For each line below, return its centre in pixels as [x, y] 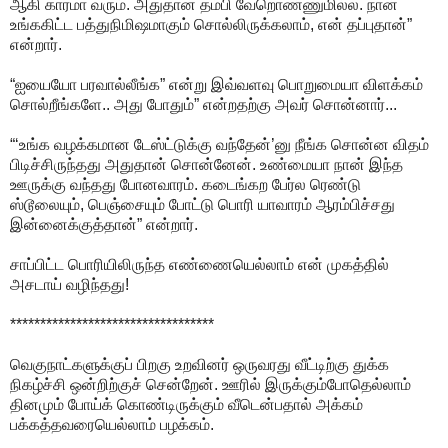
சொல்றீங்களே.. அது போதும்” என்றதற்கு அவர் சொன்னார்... [203, 104]
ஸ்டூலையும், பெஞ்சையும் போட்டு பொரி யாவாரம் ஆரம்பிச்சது [202, 204]
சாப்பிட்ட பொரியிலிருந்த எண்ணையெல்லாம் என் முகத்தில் [199, 264]
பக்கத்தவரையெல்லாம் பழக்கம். [112, 424]
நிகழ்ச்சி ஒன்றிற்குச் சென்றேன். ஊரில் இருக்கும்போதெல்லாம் [210, 384]
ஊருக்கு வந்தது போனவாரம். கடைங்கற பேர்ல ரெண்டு [185, 184]
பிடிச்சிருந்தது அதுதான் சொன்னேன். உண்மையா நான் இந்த [206, 164]
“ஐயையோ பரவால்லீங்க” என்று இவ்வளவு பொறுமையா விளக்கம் [216, 84]
